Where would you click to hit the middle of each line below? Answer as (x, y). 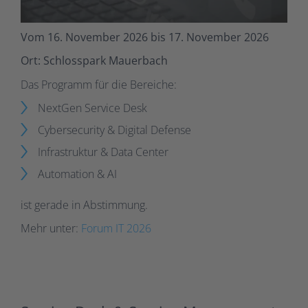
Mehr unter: (51, 229)
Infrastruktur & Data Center (103, 152)
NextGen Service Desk (92, 108)
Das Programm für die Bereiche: (99, 84)
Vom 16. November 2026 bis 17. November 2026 (145, 37)
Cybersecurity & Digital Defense (114, 130)
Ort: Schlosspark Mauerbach (94, 61)
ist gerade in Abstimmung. (84, 205)
